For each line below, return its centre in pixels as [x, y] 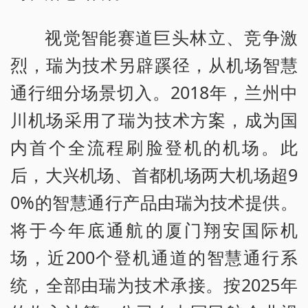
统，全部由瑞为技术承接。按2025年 [154, 284]
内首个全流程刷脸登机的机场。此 [154, 147]
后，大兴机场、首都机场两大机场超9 [154, 174]
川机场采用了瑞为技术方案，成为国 [154, 119]
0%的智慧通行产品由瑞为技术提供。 [154, 202]
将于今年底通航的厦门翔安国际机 [154, 229]
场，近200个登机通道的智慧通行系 [154, 257]
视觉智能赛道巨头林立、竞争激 [171, 37]
